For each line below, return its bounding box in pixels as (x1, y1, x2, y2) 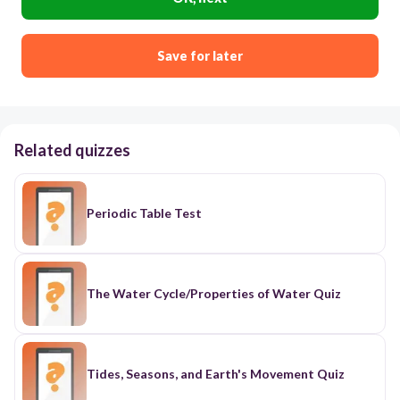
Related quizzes (14, 140, 130, 161)
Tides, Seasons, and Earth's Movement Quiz (87, 366, 345, 382)
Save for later (157, 48, 243, 64)
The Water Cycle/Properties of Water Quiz (87, 286, 341, 302)
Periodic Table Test (87, 205, 202, 221)
